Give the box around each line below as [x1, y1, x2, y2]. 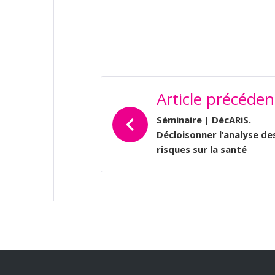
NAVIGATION [100, 73, 220, 98]
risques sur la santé [157, 143, 247, 155]
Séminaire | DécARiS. [157, 114, 251, 126]
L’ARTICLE [100, 114, 190, 139]
